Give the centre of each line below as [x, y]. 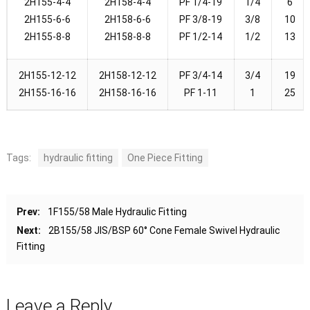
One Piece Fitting [165, 157]
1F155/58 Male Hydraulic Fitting [117, 211]
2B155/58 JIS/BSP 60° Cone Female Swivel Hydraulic [164, 230]
